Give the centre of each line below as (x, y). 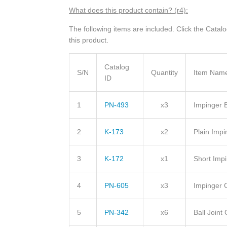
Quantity (164, 73)
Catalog (117, 67)
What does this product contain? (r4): (128, 10)
